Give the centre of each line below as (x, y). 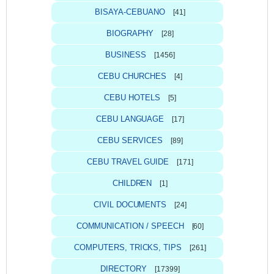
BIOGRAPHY (130, 33)
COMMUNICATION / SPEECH (130, 226)
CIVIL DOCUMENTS (130, 204)
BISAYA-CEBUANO (130, 12)
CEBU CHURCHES (132, 76)
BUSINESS (126, 54)
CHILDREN (132, 183)
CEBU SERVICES (130, 140)
